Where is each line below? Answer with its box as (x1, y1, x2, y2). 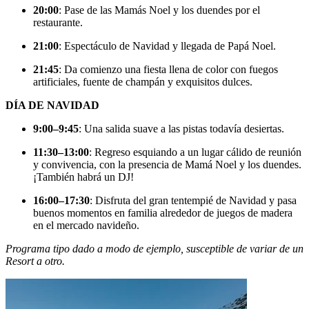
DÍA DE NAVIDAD (6, 99, 99, 112)
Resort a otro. (6, 255, 65, 268)
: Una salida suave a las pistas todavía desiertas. (79, 123, 284, 135)
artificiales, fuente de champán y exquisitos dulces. (33, 76, 252, 88)
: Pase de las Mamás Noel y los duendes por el (59, 4, 260, 17)
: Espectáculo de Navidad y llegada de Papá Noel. (59, 40, 276, 52)
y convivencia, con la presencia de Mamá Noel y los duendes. (33, 159, 301, 171)
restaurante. (33, 17, 83, 29)
